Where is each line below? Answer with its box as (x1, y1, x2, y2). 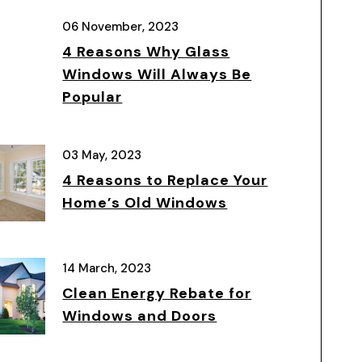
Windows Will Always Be (62, 65, 252, 84)
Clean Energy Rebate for (62, 284, 252, 303)
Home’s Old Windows (62, 193, 228, 213)
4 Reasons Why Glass (62, 42, 230, 61)
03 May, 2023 (62, 147, 142, 163)
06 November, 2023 (62, 19, 179, 35)
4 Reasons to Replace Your (62, 170, 268, 190)
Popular (62, 87, 123, 107)
